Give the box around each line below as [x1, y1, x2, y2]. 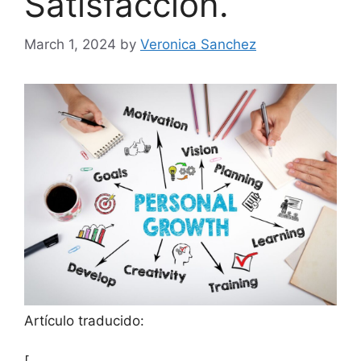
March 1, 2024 [24, 35, 116, 52]
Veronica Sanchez [140, 35, 256, 52]
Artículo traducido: [24, 312, 144, 329]
